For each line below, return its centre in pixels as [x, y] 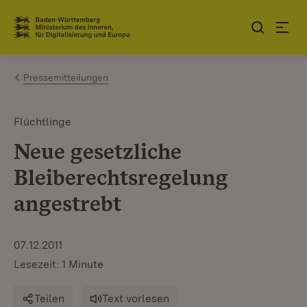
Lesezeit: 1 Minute [59, 264]
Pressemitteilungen [66, 77]
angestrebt [67, 203]
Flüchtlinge [42, 122]
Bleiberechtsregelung [121, 177]
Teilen [49, 298]
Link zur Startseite [64, 33]
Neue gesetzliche [97, 151]
